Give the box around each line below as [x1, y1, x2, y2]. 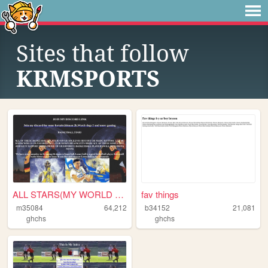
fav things [141, 188, 179, 201]
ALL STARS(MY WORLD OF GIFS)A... [115, 188, 124, 201]
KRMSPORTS [16, 66, 160, 92]
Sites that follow [16, 41, 189, 67]
